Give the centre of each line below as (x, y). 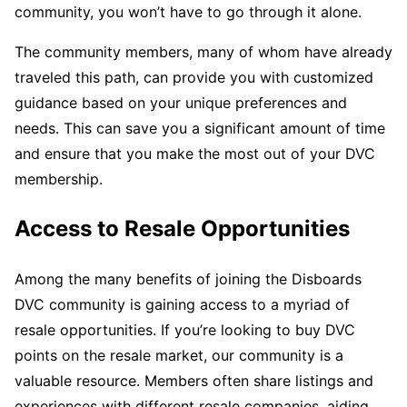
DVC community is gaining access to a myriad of (182, 304)
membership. (59, 179)
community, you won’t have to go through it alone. (188, 11)
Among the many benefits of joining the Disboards (188, 278)
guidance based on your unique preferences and (181, 102)
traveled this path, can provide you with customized (194, 77)
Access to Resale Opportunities (182, 228)
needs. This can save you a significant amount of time (200, 128)
